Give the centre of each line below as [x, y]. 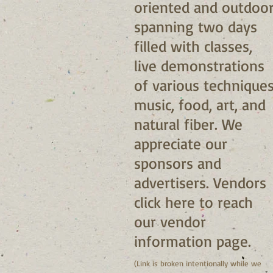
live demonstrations [199, 65]
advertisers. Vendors [200, 182]
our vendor [170, 221]
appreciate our [181, 143]
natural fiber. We [188, 124]
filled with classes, [193, 46]
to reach [224, 202]
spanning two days [196, 26]
